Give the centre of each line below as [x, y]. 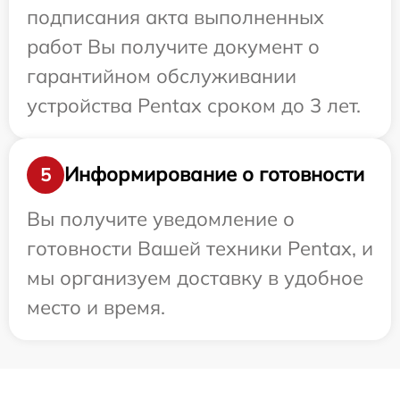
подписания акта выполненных [175, 17]
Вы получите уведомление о [161, 218]
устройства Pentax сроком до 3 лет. [194, 105]
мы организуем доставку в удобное [195, 277]
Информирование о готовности [214, 175]
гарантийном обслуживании [162, 75]
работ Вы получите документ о [173, 46]
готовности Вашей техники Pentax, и [200, 248]
